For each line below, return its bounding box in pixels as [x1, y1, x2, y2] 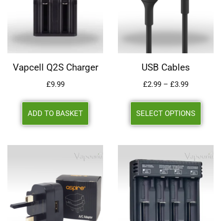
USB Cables [142, 62, 190, 74]
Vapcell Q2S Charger [12, 62, 98, 74]
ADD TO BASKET [28, 109, 83, 118]
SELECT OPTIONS [136, 109, 195, 118]
